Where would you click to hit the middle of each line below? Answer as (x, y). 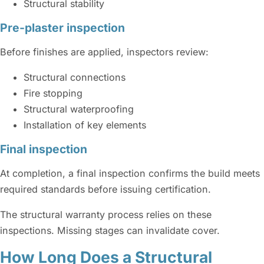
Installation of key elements (85, 125)
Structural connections (75, 77)
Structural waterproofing (79, 109)
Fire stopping (53, 93)
